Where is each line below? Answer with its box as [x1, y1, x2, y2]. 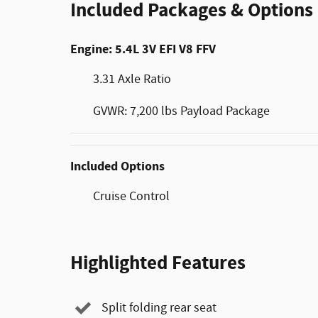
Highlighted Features [70, 250, 246, 276]
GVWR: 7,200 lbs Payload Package [93, 102, 270, 120]
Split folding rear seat [102, 300, 216, 317]
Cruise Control [93, 187, 170, 205]
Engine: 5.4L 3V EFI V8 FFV [70, 40, 216, 58]
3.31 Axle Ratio [93, 70, 171, 88]
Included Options [70, 157, 165, 175]
